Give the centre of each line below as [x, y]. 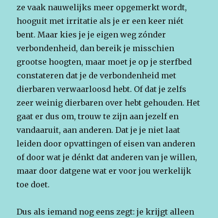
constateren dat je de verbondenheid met [97, 76]
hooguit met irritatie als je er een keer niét [100, 21]
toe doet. [33, 185]
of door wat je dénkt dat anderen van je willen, [107, 157]
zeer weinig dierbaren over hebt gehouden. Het [109, 103]
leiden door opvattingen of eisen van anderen [106, 144]
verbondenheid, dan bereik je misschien [96, 48]
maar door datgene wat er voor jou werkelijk [104, 171]
